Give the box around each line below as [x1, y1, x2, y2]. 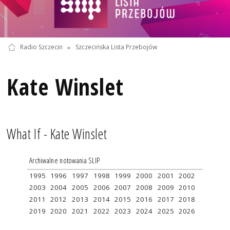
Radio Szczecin [20, 43, 63, 52]
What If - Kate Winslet [7, 125, 107, 144]
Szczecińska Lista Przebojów [75, 43, 157, 52]
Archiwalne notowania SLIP [29, 155, 100, 165]
